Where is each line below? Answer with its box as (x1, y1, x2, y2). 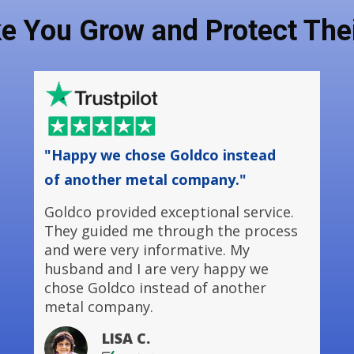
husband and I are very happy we (44, 259, 269, 278)
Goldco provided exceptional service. (44, 202, 294, 221)
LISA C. (102, 329, 154, 348)
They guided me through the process (44, 221, 298, 240)
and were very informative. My (44, 240, 250, 259)
